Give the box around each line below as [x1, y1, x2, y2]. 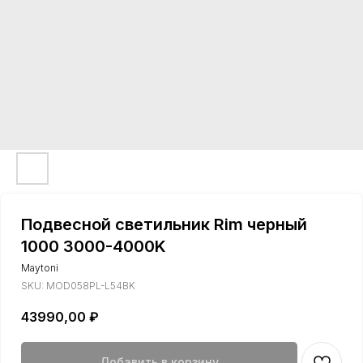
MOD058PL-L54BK [46, 280, 135, 292]
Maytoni [21, 262, 58, 274]
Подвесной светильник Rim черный [21, 215, 307, 234]
